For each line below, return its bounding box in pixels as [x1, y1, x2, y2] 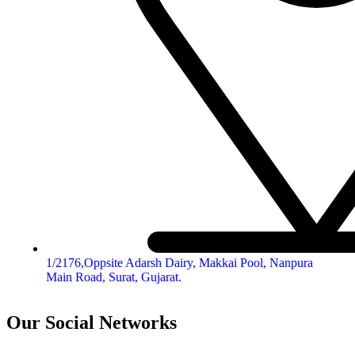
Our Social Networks [6, 312, 177, 334]
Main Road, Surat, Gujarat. [46, 270, 181, 284]
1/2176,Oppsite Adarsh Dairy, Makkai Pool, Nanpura [46, 256, 313, 270]
